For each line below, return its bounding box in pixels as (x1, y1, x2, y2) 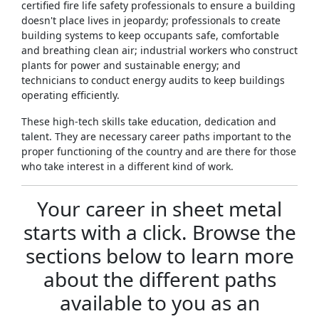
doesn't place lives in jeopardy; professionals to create (21, 14, 281, 28)
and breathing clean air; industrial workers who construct (21, 43, 298, 58)
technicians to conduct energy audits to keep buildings (21, 73, 285, 88)
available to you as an (59, 289, 260, 317)
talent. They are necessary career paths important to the (21, 130, 291, 144)
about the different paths (43, 266, 276, 293)
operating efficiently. (21, 88, 120, 103)
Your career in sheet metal (37, 195, 282, 223)
